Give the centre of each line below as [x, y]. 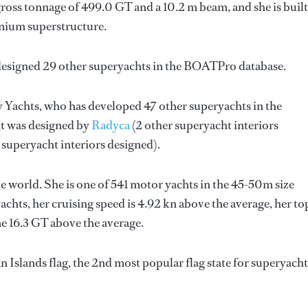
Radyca [111, 125]
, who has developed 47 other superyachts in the [161, 106]
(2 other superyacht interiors [204, 125]
